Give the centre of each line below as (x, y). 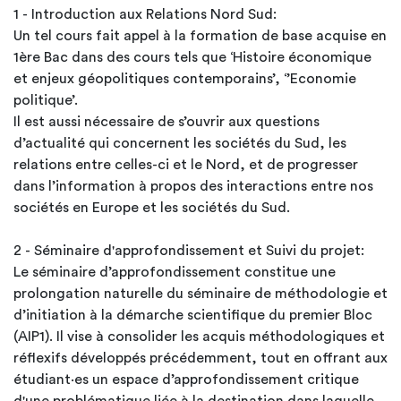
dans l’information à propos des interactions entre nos (193, 186)
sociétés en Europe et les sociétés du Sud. (152, 208)
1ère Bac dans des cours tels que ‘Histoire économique (192, 57)
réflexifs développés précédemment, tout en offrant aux (200, 358)
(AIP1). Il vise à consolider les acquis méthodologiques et (199, 337)
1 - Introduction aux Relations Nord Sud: (145, 14)
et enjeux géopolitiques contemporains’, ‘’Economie (185, 79)
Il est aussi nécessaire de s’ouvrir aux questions (166, 122)
